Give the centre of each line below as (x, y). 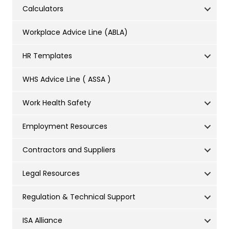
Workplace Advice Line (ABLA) (75, 32)
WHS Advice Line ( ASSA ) (67, 79)
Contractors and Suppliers (69, 150)
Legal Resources (51, 174)
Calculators (43, 9)
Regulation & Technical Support (79, 197)
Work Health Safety (57, 103)
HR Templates (47, 56)
